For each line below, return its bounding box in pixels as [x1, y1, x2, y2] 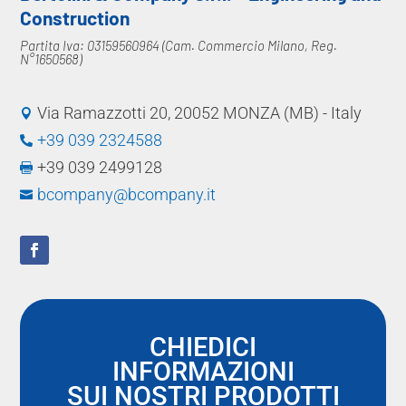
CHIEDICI [150, 332, 256, 363]
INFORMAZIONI [111, 356, 295, 388]
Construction [20, 6, 130, 30]
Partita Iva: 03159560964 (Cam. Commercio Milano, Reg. [20, 37, 338, 54]
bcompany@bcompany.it [37, 185, 217, 205]
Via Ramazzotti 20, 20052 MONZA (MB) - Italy [37, 103, 362, 123]
